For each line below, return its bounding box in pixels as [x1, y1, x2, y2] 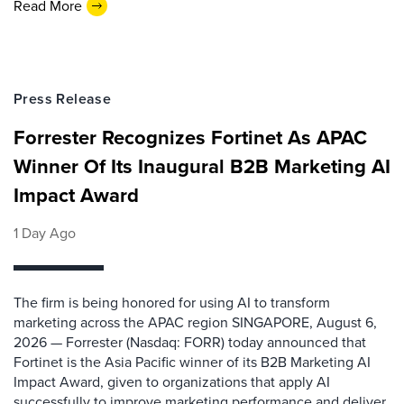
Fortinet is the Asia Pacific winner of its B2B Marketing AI [14, 352, 371, 372]
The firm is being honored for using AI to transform [14, 292, 330, 313]
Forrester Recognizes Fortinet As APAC [14, 123, 367, 152]
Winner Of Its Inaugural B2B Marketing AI [14, 151, 390, 181]
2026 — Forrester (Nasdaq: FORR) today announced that [14, 332, 366, 353]
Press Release [14, 88, 112, 109]
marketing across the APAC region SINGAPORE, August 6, [14, 312, 377, 333]
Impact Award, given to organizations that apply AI [14, 372, 330, 392]
